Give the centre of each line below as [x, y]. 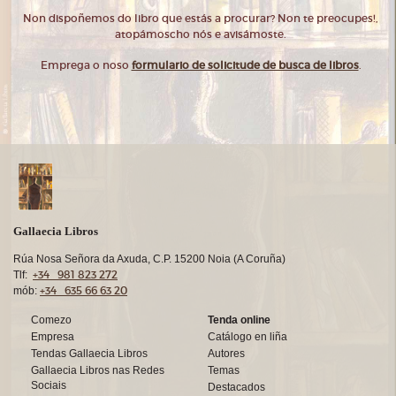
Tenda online [239, 320]
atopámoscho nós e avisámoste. [201, 34]
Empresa [53, 337]
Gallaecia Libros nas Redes [98, 370]
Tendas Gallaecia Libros [89, 354]
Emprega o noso [86, 65]
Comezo [51, 320]
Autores [226, 354]
